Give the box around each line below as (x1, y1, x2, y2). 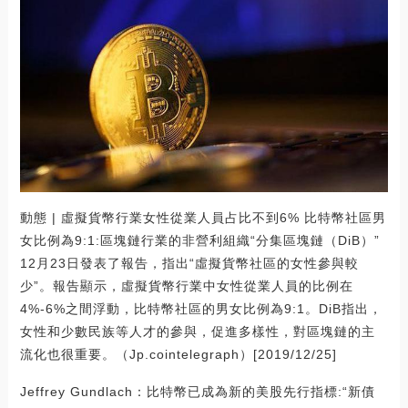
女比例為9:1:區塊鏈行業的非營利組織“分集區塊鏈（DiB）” (19, 232, 380, 248)
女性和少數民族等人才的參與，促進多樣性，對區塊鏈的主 (19, 323, 375, 339)
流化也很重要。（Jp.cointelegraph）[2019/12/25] (19, 346, 337, 362)
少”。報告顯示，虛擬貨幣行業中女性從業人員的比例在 (19, 278, 353, 293)
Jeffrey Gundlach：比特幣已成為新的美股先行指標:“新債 (19, 383, 375, 399)
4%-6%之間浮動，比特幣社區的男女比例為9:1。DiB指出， (19, 301, 382, 316)
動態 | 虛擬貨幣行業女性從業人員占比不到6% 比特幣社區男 (19, 209, 386, 225)
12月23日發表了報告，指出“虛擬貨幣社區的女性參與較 (19, 255, 359, 270)
